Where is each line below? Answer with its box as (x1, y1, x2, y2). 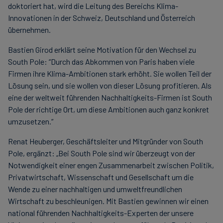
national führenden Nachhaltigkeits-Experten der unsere (8, 208, 194, 218)
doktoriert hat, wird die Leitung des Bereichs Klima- (8, 1, 178, 10)
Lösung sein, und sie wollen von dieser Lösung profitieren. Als (8, 81, 212, 90)
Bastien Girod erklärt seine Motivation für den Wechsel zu (8, 45, 196, 54)
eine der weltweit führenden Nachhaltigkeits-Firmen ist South (8, 93, 212, 102)
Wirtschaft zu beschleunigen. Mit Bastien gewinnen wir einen (8, 196, 209, 206)
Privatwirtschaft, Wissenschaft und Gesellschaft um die (8, 172, 194, 182)
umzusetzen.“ (8, 116, 53, 126)
